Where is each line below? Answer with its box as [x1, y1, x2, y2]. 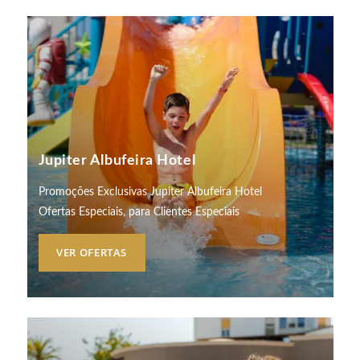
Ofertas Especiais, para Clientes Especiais [38, 207, 239, 219]
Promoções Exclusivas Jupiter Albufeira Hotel [38, 186, 262, 198]
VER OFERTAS [56, 246, 128, 260]
